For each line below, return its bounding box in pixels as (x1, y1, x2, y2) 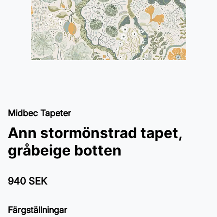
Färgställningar (8, 205, 67, 215)
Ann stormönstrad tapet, (8, 124, 182, 141)
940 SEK (8, 175, 47, 187)
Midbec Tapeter (8, 108, 71, 118)
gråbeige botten (8, 141, 122, 159)
